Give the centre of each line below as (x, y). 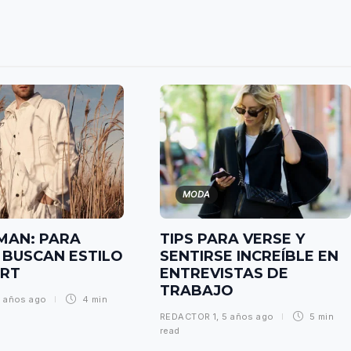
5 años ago (248, 316)
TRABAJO (199, 290)
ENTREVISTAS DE (224, 273)
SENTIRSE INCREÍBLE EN (249, 256)
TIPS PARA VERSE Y (232, 239)
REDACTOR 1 (188, 316)
